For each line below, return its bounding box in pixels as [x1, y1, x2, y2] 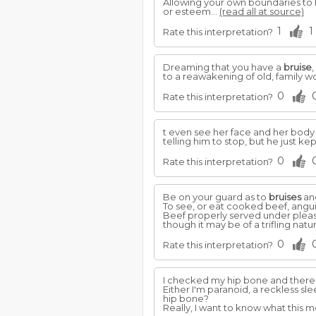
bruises [269, 191, 301, 202]
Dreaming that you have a [163, 61, 284, 73]
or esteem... [163, 6, 219, 17]
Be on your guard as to [163, 191, 269, 202]
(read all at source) [219, 6, 304, 17]
